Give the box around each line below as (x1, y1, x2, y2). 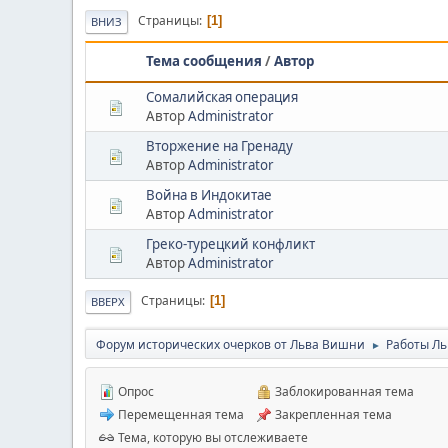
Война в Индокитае (146, 185, 272, 204)
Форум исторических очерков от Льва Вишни (96, 335, 365, 353)
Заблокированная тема (272, 382, 414, 400)
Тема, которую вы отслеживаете (115, 428, 308, 446)
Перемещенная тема (115, 405, 244, 423)
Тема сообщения (146, 52, 262, 71)
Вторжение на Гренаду (146, 136, 293, 155)
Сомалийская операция (146, 87, 298, 106)
